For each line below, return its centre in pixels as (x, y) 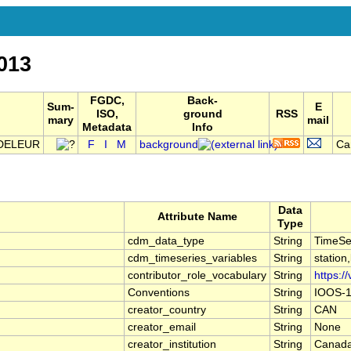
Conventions (159, 293)
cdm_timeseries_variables (192, 259)
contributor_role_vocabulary (197, 276)
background (169, 145)
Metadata (107, 128)
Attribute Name (197, 217)
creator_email (162, 327)
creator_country (167, 310)
